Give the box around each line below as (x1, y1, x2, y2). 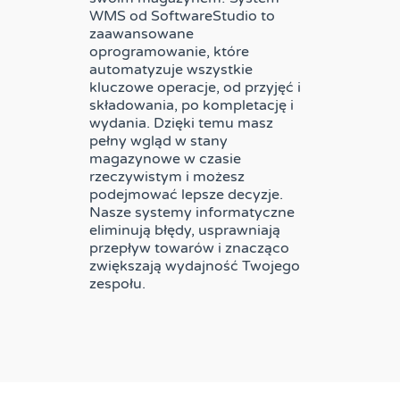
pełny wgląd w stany (89, 132, 228, 150)
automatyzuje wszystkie (89, 61, 253, 79)
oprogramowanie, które (89, 43, 249, 61)
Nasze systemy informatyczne (89, 204, 295, 221)
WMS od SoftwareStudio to (89, 7, 275, 25)
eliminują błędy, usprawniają (89, 221, 280, 239)
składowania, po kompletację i (89, 96, 294, 114)
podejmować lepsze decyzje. (89, 186, 283, 204)
